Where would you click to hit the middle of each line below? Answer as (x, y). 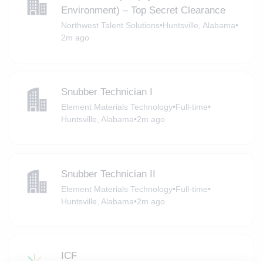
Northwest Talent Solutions (110, 26)
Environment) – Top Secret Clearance (143, 11)
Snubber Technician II (108, 174)
